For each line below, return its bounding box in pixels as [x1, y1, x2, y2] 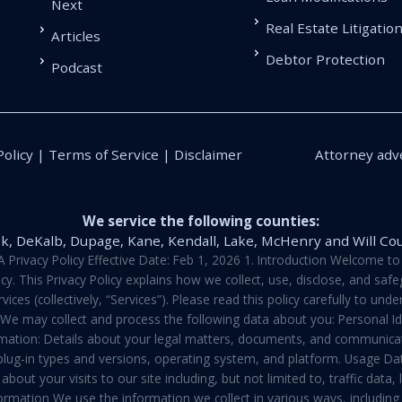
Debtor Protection [266, 50, 386, 69]
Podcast [50, 58, 102, 77]
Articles [50, 27, 100, 46]
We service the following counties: [83, 212, 319, 231]
